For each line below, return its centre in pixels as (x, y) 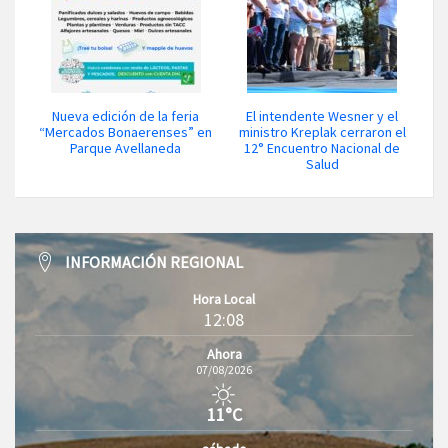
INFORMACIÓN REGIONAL (154, 262)
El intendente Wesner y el (322, 116)
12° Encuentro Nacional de (322, 148)
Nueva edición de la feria (126, 116)
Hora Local (224, 299)
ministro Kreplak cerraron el (322, 132)
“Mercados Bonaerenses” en (126, 132)
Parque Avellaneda (126, 148)
